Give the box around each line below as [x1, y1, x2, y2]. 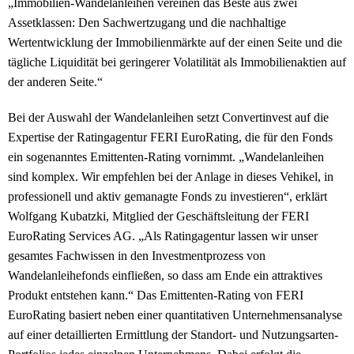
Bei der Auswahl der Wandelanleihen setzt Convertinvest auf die [8, 111, 329, 125]
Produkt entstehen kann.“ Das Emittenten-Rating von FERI [8, 288, 303, 303]
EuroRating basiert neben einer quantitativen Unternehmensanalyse [8, 308, 342, 322]
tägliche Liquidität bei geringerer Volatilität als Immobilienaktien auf [8, 55, 346, 70]
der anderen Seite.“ [8, 75, 103, 89]
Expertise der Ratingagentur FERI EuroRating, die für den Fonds [8, 130, 333, 145]
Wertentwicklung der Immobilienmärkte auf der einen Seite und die [8, 36, 342, 50]
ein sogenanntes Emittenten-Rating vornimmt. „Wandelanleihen [8, 150, 324, 164]
